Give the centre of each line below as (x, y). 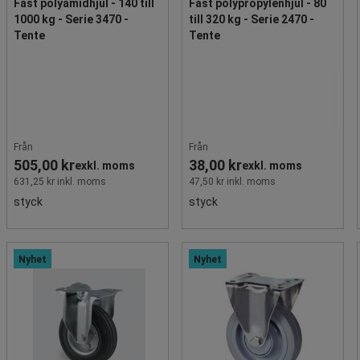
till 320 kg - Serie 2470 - (252, 20)
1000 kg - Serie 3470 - (71, 20)
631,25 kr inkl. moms (60, 182)
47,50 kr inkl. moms (232, 182)
